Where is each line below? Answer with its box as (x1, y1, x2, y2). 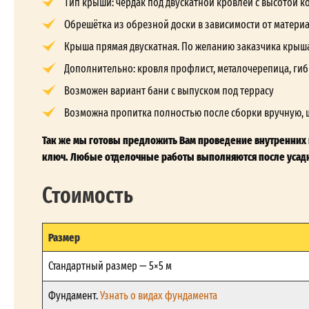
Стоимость (42, 177, 133, 211)
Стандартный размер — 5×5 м (48, 257, 172, 275)
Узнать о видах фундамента (100, 287, 217, 304)
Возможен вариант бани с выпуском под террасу (64, 82, 274, 99)
